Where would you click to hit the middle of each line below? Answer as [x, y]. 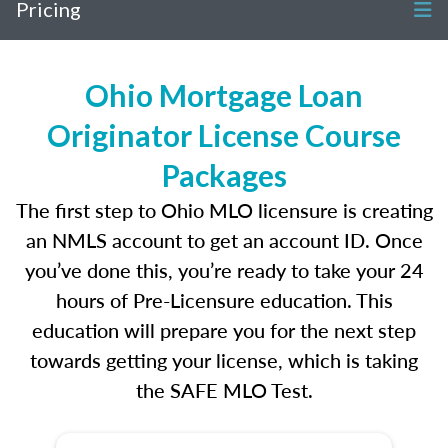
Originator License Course [224, 135]
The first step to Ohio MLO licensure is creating [224, 210]
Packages [224, 175]
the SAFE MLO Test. [224, 390]
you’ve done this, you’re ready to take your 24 [224, 270]
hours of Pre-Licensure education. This [224, 300]
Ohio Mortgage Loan [224, 95]
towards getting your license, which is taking [224, 360]
